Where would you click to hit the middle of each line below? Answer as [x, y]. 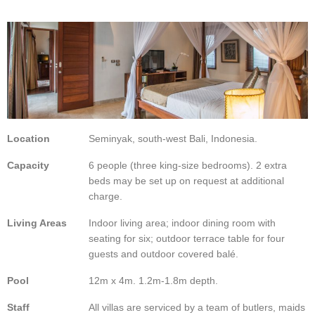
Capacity [28, 166]
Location [28, 139]
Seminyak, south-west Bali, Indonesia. [173, 139]
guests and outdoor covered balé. [163, 255]
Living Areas [37, 224]
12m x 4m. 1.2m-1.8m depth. [153, 281]
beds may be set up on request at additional [186, 181]
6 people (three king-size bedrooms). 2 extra [188, 166]
